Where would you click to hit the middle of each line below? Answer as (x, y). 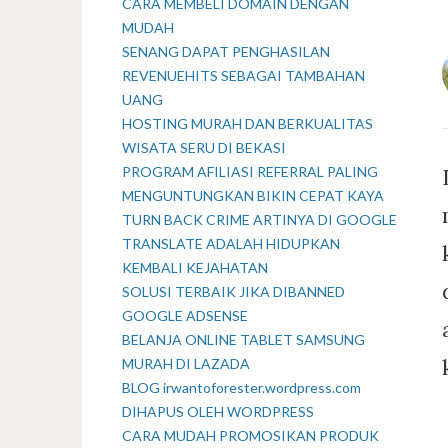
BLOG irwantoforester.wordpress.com (241, 387)
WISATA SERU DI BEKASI (204, 147)
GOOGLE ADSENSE (185, 315)
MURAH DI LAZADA (186, 363)
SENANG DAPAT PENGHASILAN (226, 51)
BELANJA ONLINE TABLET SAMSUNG (243, 339)
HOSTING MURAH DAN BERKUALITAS (247, 123)
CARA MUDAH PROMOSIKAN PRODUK (250, 435)
